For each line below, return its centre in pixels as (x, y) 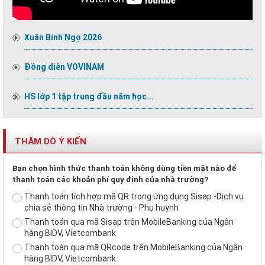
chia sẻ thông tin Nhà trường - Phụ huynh (101, 207)
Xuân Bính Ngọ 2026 (63, 37)
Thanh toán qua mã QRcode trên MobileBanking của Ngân (133, 247)
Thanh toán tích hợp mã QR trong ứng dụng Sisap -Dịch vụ (134, 196)
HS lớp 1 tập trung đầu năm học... (89, 96)
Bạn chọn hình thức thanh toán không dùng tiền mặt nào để (125, 168)
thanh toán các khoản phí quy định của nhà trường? (110, 179)
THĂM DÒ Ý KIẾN (51, 141)
